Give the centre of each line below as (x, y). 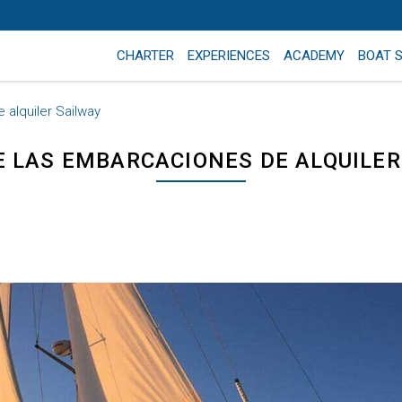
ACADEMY (315, 56)
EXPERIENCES (229, 56)
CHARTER (146, 56)
